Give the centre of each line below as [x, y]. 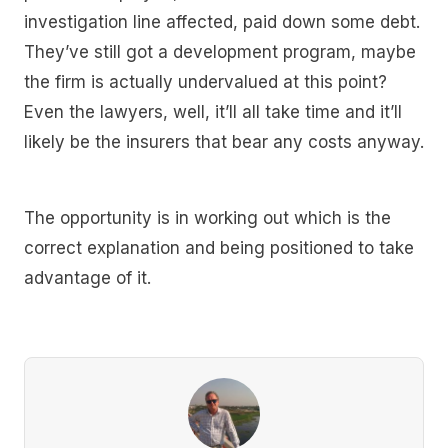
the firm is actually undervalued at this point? [205, 82]
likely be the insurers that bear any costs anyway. [224, 142]
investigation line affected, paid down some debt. [222, 22]
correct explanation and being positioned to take [219, 247]
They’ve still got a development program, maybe [220, 52]
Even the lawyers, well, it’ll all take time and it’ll [213, 112]
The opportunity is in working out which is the [207, 217]
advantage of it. [87, 277]
